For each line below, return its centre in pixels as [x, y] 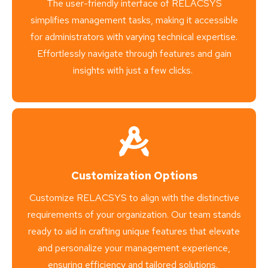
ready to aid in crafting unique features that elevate [134, 232]
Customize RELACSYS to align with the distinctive [134, 198]
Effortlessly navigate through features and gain [134, 54]
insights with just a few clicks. [133, 71]
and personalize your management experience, [134, 248]
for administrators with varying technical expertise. [134, 37]
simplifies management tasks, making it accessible [134, 20]
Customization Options [134, 176]
